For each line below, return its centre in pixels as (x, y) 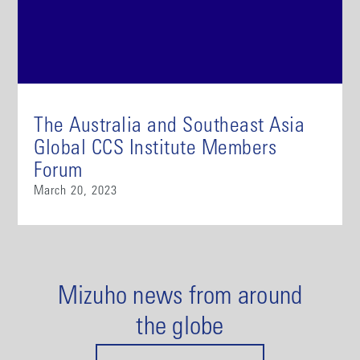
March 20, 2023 (76, 192)
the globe (180, 329)
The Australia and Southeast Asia (170, 127)
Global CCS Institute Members (155, 150)
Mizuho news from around (180, 299)
